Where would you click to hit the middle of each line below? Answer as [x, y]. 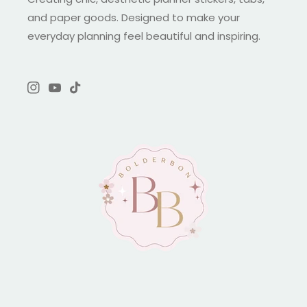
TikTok [84, 95]
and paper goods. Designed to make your [134, 18]
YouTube [70, 95]
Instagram [51, 95]
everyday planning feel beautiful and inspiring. [144, 36]
